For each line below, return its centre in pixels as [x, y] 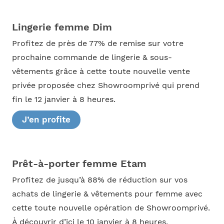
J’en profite [46, 120]
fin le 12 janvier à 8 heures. [63, 99]
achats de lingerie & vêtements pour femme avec [107, 194]
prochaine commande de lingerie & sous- [92, 57]
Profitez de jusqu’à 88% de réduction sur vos [99, 180]
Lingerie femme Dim [62, 27]
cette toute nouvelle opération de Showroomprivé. [111, 208]
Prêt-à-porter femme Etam [79, 164]
